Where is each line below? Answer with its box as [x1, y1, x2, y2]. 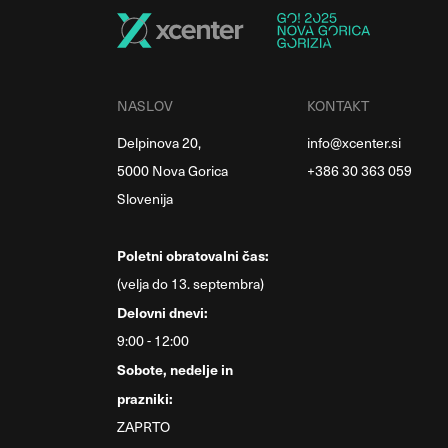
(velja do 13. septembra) [117, 273, 264, 293]
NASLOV [117, 95, 173, 115]
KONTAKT [307, 95, 369, 115]
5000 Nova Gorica [117, 160, 228, 180]
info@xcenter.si [307, 132, 401, 152]
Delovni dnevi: [117, 301, 208, 322]
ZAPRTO [117, 416, 170, 436]
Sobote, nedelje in [117, 358, 233, 379]
